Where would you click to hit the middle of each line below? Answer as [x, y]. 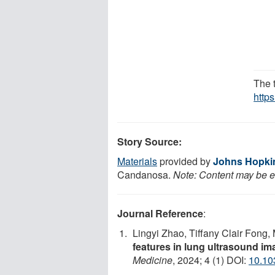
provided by [185, 161]
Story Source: [149, 141]
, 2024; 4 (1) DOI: [211, 260]
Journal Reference [160, 213]
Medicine [153, 260]
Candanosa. [145, 174]
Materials [137, 161]
